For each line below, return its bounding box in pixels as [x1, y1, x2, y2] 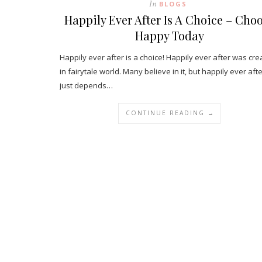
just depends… [60, 80, 113, 91]
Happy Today [135, 27, 204, 43]
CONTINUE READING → [126, 109, 215, 117]
